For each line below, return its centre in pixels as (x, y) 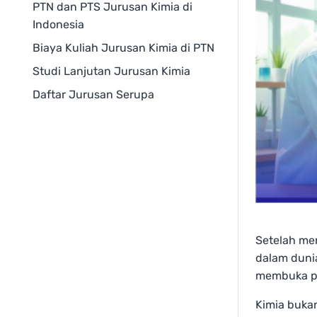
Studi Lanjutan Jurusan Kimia (111, 71)
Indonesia (58, 24)
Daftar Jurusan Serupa (93, 94)
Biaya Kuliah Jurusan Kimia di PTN (123, 48)
